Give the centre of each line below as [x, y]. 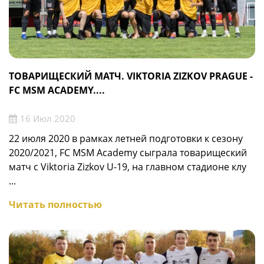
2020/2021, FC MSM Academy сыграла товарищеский [128, 152]
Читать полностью [55, 204]
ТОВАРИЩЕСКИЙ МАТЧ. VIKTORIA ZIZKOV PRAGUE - [131, 76]
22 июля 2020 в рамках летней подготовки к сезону [126, 138]
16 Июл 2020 [48, 118]
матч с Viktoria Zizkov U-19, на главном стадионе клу [128, 166]
